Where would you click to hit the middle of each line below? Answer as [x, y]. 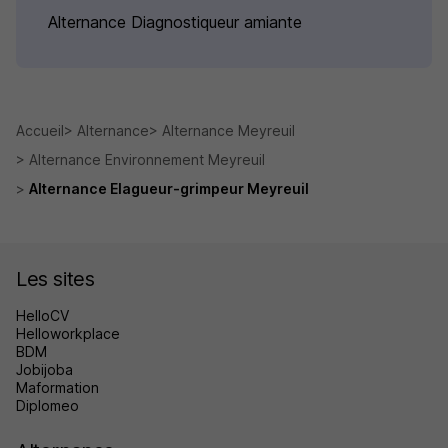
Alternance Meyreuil [228, 131]
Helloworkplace [68, 334]
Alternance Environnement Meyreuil [147, 160]
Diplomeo [47, 406]
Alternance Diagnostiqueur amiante [175, 22]
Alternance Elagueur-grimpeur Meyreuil [169, 189]
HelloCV [42, 316]
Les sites [55, 279]
